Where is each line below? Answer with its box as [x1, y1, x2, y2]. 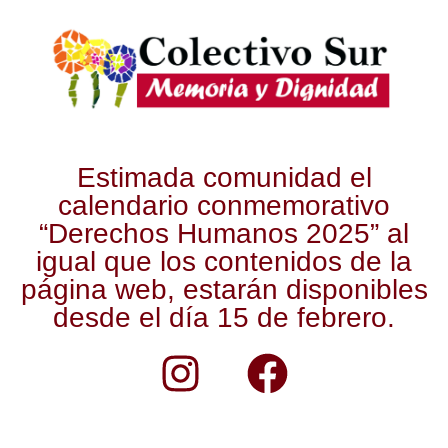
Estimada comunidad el [76, 162, 372, 194]
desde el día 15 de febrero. [53, 302, 395, 334]
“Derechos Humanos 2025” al [39, 218, 409, 250]
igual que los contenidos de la [36, 246, 412, 278]
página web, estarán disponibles [20, 274, 428, 306]
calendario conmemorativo [58, 190, 390, 222]
